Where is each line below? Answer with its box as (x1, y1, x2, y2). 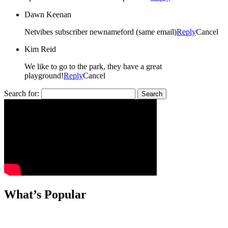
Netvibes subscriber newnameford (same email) (24, 27, 177, 36)
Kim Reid (24, 44, 56, 53)
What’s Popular (4, 187, 87, 201)
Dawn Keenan (24, 10, 71, 19)
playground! (24, 71, 64, 80)
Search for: (4, 89, 39, 98)
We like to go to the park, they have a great (24, 62, 162, 71)
